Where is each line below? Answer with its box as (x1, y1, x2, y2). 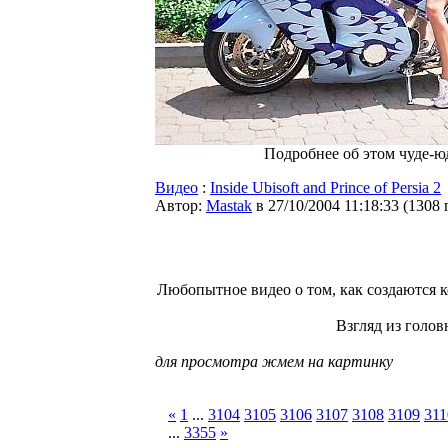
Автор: (155, 197, 206, 214)
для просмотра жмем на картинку (155, 353, 393, 370)
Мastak (206, 197, 252, 214)
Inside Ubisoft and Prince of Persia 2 (210, 179, 441, 196)
